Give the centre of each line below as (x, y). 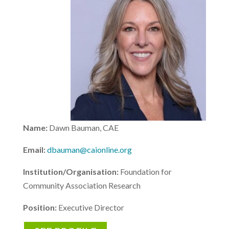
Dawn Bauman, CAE (84, 128)
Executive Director (91, 207)
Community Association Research (82, 185)
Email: (35, 150)
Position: (40, 207)
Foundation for (146, 171)
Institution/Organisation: (71, 171)
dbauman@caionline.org (89, 150)
